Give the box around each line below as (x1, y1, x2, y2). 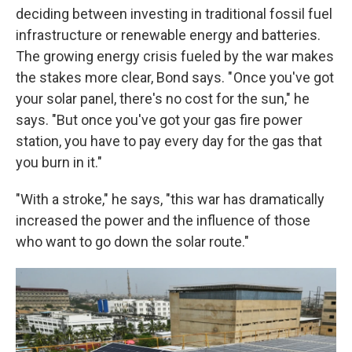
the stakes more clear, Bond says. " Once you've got (16, 69, 334, 86)
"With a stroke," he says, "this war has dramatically (16, 191, 324, 207)
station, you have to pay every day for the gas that (16, 133, 322, 149)
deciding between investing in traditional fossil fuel (16, 5, 332, 22)
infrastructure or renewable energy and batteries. (16, 27, 321, 43)
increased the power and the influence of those (16, 212, 310, 229)
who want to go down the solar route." (16, 233, 249, 250)
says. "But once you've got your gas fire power (16, 112, 302, 128)
